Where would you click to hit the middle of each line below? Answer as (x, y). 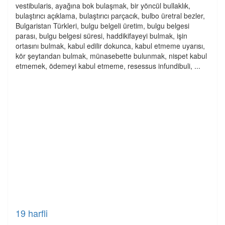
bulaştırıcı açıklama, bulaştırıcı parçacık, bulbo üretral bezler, (110, 16)
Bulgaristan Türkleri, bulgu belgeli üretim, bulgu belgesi (102, 26)
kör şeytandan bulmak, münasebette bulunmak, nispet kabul (111, 56)
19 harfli (32, 213)
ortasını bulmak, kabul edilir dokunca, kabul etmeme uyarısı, (110, 46)
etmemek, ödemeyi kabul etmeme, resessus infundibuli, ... (108, 66)
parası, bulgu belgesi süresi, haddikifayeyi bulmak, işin (101, 36)
